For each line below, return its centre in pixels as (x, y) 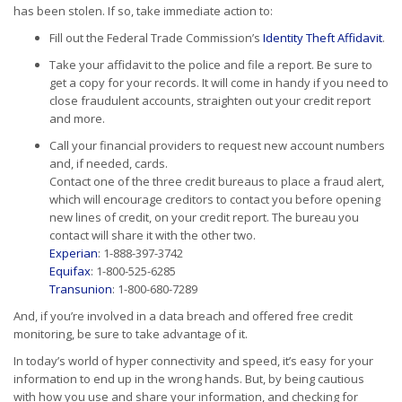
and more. (77, 118)
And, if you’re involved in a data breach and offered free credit (183, 315)
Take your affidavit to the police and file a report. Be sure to (211, 64)
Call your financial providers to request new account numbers (217, 145)
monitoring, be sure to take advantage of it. (131, 333)
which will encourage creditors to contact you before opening (215, 199)
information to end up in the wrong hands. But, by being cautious (189, 378)
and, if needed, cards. (109, 163)
